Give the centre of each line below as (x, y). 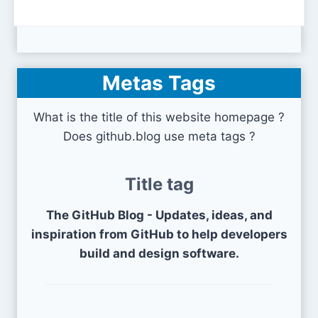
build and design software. (159, 254)
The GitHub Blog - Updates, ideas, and (159, 215)
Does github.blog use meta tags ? (159, 137)
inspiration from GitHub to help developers (159, 235)
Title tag (159, 185)
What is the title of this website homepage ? (159, 117)
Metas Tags (159, 83)
